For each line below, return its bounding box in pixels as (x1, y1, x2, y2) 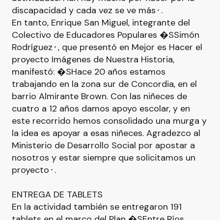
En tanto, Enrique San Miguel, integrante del (12, 17, 190, 28)
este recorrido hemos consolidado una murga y (12, 115, 207, 127)
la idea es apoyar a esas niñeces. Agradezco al (12, 127, 200, 139)
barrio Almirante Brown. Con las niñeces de (12, 90, 187, 102)
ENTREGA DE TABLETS (12, 189, 103, 200)
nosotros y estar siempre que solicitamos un (12, 152, 195, 164)
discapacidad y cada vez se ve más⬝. (12, 4, 163, 16)
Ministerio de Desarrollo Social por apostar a (12, 139, 195, 151)
